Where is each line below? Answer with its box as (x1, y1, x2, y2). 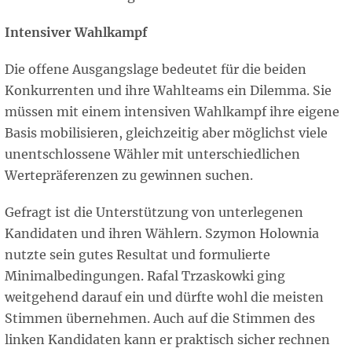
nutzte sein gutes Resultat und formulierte (5, 247, 270, 263)
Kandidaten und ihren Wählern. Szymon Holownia (5, 225, 319, 242)
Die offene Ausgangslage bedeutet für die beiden (5, 61, 306, 78)
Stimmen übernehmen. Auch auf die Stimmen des (5, 310, 315, 327)
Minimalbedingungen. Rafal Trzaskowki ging (5, 268, 285, 284)
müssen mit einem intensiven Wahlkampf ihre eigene (5, 104, 339, 120)
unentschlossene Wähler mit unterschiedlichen (5, 146, 300, 163)
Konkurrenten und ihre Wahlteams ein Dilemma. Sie (5, 82, 332, 99)
